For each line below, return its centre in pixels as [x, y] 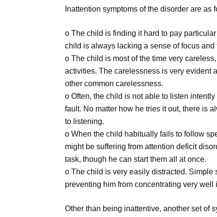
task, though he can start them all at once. [136, 159]
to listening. [85, 122]
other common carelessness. [114, 84]
